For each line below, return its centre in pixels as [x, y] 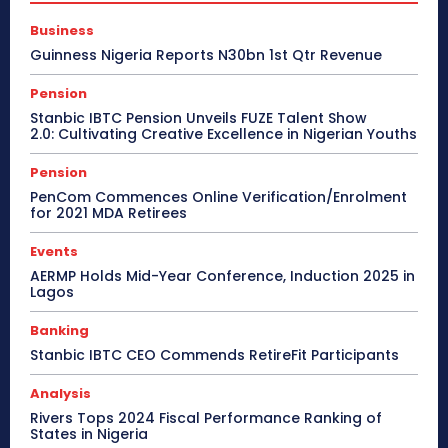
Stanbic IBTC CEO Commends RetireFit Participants [214, 354]
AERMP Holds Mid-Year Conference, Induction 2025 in [222, 275]
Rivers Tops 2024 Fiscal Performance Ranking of [206, 417]
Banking [59, 330]
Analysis [60, 393]
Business [62, 30]
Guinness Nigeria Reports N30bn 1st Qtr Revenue [206, 54]
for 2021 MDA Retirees [108, 212]
